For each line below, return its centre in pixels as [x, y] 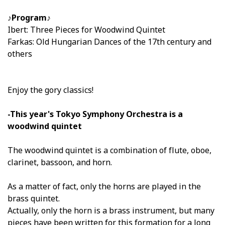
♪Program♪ [29, 17]
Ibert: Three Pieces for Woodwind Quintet [86, 29]
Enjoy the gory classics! [50, 90]
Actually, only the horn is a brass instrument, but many [111, 210]
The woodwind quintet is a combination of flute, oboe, [109, 150]
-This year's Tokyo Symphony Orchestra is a [95, 114]
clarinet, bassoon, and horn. [60, 162]
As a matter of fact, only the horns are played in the [104, 186]
